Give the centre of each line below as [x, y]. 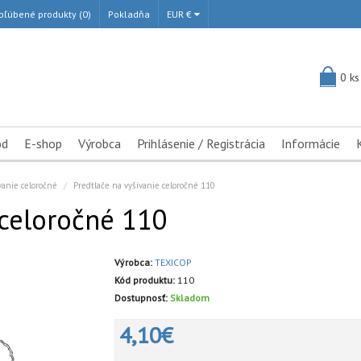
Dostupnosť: [141, 298]
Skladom [189, 298]
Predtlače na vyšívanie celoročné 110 [144, 185]
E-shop [43, 143]
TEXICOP [173, 262]
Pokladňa [129, 14]
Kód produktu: [144, 280]
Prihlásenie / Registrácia [201, 143]
